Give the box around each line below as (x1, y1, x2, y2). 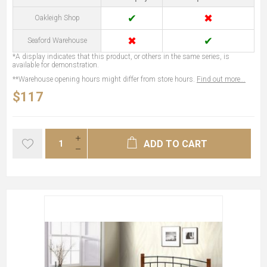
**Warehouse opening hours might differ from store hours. (13, 74, 197, 83)
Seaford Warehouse (27, 36, 87, 45)
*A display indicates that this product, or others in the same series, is (13, 52, 229, 61)
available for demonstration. (13, 60, 99, 69)
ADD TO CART (143, 138, 207, 150)
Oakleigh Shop (34, 13, 80, 22)
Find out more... (197, 74, 246, 83)
